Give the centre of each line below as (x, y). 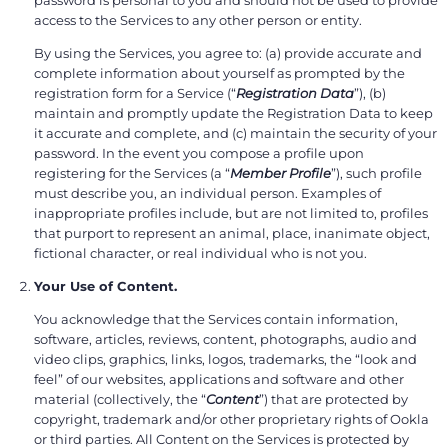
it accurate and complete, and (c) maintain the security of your (235, 132)
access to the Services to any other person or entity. (198, 19)
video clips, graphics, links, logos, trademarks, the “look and (225, 358)
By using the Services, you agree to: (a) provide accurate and (228, 52)
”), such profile (376, 172)
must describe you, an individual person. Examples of (207, 192)
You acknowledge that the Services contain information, (216, 318)
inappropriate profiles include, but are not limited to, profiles (231, 212)
